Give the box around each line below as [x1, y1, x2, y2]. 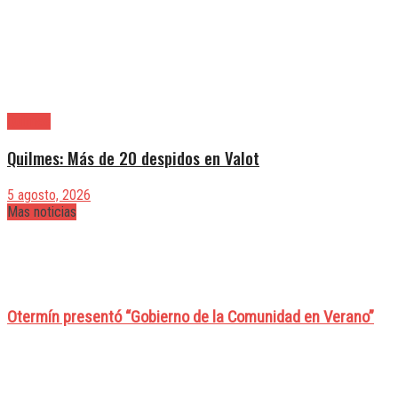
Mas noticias [7, 203, 76, 221]
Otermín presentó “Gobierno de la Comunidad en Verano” [7, 306, 374, 327]
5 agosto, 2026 [7, 187, 91, 204]
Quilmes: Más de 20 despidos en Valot [7, 146, 259, 171]
